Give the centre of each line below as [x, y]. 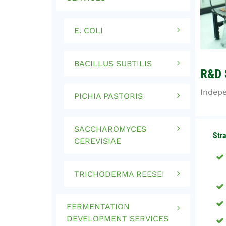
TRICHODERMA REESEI [119, 174]
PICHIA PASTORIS [108, 96]
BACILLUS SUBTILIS [113, 63]
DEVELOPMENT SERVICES [118, 219]
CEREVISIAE [98, 141]
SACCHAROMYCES [110, 129]
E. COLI [89, 31]
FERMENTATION [98, 207]
